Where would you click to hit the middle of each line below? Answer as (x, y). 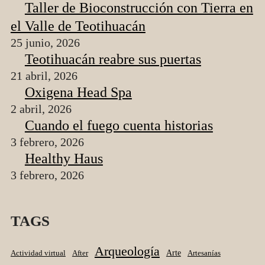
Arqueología (127, 251)
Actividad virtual (38, 253)
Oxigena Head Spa (78, 92)
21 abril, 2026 (44, 76)
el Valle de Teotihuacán (78, 26)
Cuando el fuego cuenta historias (119, 125)
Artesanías (204, 253)
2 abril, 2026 (41, 109)
